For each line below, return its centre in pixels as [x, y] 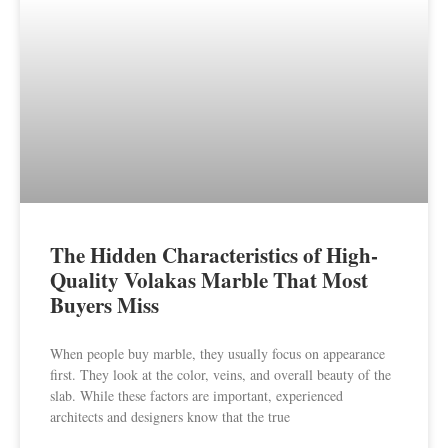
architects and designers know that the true [170, 416]
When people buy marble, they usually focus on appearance [217, 353]
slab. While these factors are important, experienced [196, 395]
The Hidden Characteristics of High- [214, 254]
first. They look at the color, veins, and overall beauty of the [220, 374]
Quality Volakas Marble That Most [209, 279]
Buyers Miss [104, 304]
